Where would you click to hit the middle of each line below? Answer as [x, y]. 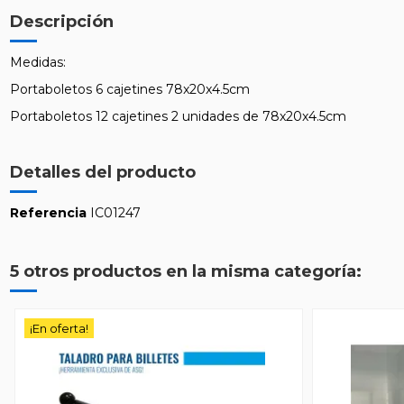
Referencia [48, 213]
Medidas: [37, 62]
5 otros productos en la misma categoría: [185, 272]
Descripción [61, 21]
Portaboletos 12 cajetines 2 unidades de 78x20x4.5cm [179, 117]
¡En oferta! [59, 329]
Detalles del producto [102, 173]
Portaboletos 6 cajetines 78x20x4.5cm [131, 89]
